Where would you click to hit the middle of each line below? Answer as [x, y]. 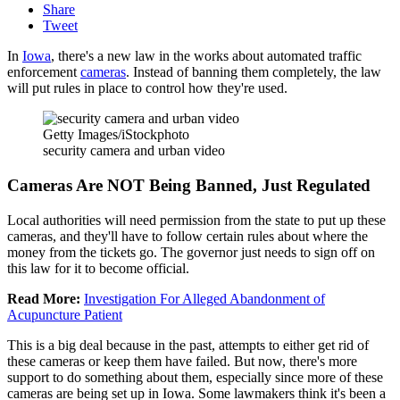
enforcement [44, 72]
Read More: [46, 298]
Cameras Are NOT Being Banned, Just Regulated [189, 186]
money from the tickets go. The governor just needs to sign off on [191, 252]
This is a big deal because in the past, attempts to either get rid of [188, 345]
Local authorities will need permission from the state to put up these [196, 220]
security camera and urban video [134, 151]
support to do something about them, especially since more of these [195, 377]
